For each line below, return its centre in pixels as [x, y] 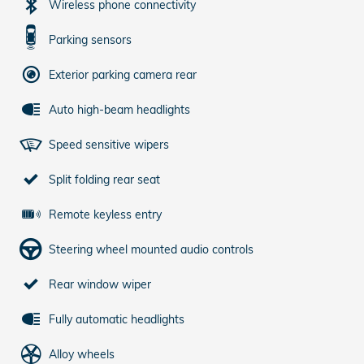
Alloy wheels [82, 354]
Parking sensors [90, 39]
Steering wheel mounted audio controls [151, 249]
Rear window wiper [100, 284]
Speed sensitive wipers [109, 144]
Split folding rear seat [104, 179]
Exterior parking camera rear [123, 74]
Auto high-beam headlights [119, 109]
